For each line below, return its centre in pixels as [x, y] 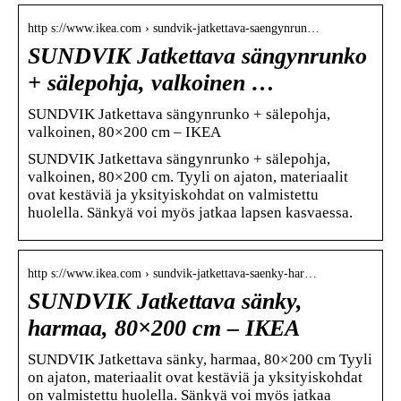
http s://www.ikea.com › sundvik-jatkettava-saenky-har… [172, 273]
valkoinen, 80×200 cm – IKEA [124, 132]
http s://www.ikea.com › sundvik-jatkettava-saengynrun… [174, 28]
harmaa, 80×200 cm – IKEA [164, 328]
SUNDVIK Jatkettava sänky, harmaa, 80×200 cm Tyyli [200, 359]
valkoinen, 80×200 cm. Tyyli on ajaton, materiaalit [188, 176]
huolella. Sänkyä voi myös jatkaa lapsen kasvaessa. [190, 212]
